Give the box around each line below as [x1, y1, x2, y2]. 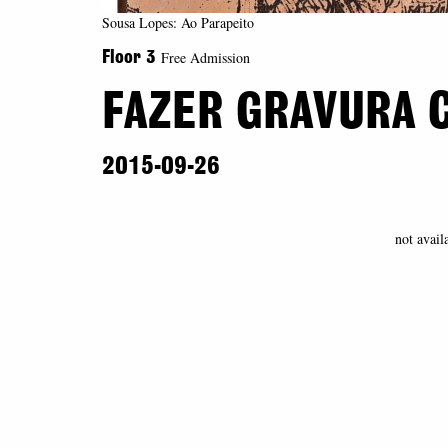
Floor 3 [102, 49, 161, 67]
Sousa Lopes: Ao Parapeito [102, 13, 254, 32]
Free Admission [161, 48, 250, 67]
